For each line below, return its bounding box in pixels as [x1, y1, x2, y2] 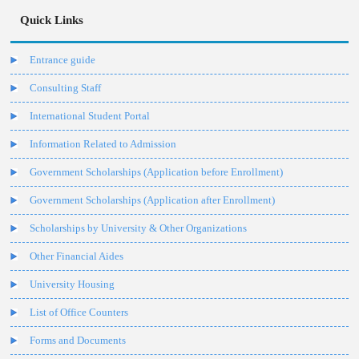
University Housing [30, 278, 115, 291]
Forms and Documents [30, 334, 127, 347]
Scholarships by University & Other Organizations [30, 222, 248, 235]
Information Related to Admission [30, 138, 177, 151]
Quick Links [20, 14, 84, 27]
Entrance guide [30, 54, 96, 67]
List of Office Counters [30, 306, 129, 319]
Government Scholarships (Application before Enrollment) [30, 166, 284, 179]
